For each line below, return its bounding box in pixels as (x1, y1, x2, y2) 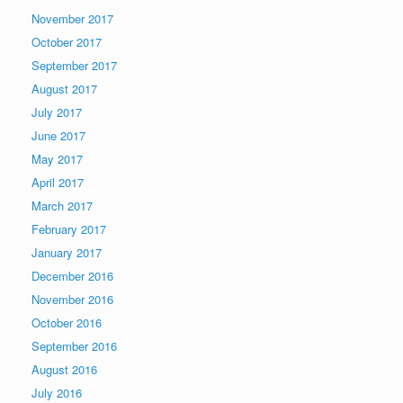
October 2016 (31, 313, 102, 331)
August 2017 (31, 79, 97, 97)
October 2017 (31, 32, 102, 50)
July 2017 (31, 103, 82, 121)
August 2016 (31, 360, 97, 378)
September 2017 (31, 56, 117, 74)
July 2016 (31, 383, 82, 401)
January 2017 (31, 243, 102, 261)
